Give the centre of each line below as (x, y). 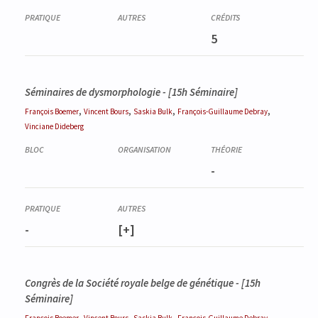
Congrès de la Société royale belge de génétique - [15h (143, 283)
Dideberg (69, 127)
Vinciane (40, 127)
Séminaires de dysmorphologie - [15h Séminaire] (131, 92)
